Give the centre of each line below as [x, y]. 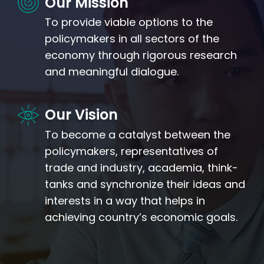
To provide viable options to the [129, 22]
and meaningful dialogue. [112, 72]
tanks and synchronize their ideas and [145, 184]
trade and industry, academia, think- [141, 167]
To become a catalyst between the [138, 134]
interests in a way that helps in [125, 200]
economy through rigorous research [141, 55]
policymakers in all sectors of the [132, 39]
